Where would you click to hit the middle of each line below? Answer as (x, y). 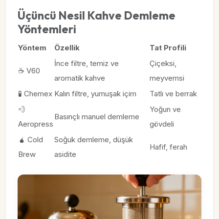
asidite (65, 154)
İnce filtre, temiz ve (87, 63)
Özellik (67, 48)
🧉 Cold (31, 140)
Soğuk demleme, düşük (94, 140)
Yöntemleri (47, 29)
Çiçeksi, (163, 63)
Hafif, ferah (168, 147)
